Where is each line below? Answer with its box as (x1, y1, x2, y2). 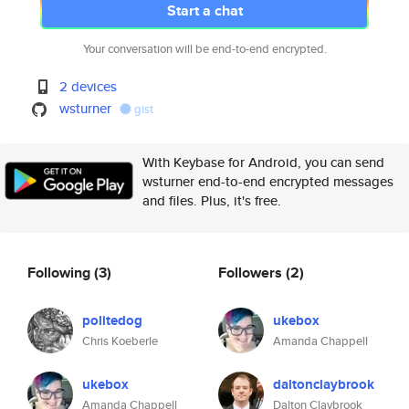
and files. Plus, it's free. (142, 191, 281, 210)
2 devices (59, 77, 118, 96)
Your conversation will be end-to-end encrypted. (82, 40, 327, 58)
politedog (82, 310, 142, 330)
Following (27, 261, 94, 283)
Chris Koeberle (82, 332, 158, 350)
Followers (218, 261, 286, 283)
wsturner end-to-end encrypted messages (142, 172, 393, 191)
